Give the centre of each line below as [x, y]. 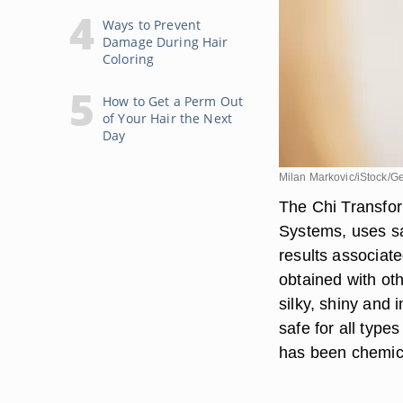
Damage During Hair [166, 42]
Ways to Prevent [152, 25]
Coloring [129, 59]
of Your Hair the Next [167, 118]
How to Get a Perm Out [173, 101]
